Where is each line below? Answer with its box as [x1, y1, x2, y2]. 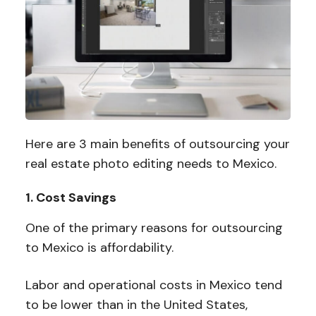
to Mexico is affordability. [25, 239, 177, 257]
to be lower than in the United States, [25, 296, 248, 314]
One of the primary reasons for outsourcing [25, 219, 283, 237]
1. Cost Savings [25, 189, 116, 207]
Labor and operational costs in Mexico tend [25, 276, 282, 294]
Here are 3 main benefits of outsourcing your [25, 135, 290, 153]
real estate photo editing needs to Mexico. [25, 155, 276, 173]
